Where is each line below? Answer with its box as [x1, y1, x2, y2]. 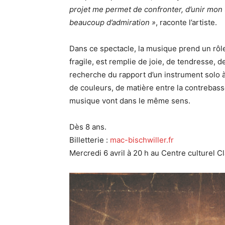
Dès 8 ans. [69, 122, 106, 132]
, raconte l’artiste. [156, 18, 217, 28]
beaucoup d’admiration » [69, 18, 156, 28]
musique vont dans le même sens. [69, 96, 190, 106]
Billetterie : [69, 135, 110, 145]
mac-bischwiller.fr [110, 135, 174, 145]
